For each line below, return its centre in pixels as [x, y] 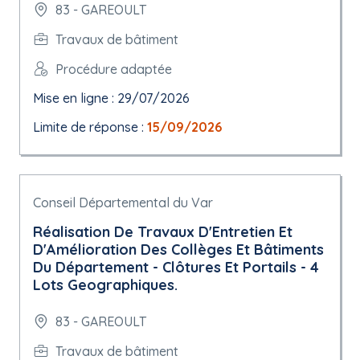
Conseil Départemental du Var [123, 202]
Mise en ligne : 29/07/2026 [111, 98]
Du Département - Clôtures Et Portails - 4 [176, 267]
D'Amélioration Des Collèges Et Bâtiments [178, 250]
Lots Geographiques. [105, 285]
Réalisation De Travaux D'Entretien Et [163, 232]
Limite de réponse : [90, 127]
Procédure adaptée [114, 69]
